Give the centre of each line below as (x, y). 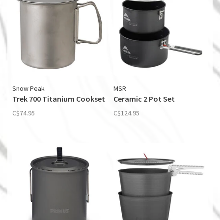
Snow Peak (28, 88)
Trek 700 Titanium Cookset (59, 99)
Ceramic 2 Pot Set (144, 99)
